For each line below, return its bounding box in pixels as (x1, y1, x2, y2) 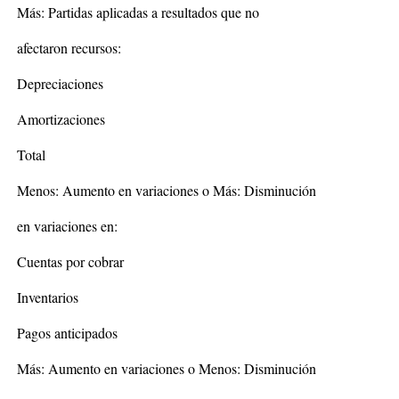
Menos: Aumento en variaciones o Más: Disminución (17, 181, 316, 199)
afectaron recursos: (17, 38, 121, 57)
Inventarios (17, 288, 78, 306)
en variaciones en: (17, 216, 118, 235)
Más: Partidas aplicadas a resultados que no (17, 3, 259, 21)
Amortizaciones (17, 110, 105, 128)
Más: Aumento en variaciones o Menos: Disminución (17, 359, 316, 378)
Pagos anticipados (17, 323, 118, 342)
